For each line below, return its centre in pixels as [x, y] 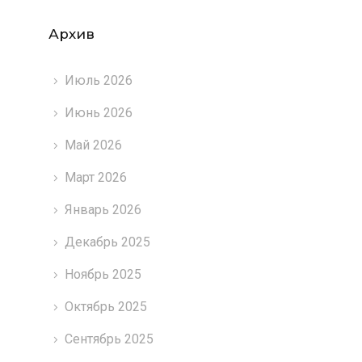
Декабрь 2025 [107, 242]
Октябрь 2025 [105, 306]
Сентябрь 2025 [109, 339]
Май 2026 [93, 145]
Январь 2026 [103, 209]
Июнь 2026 [98, 112]
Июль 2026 [98, 80]
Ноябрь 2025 [103, 274]
